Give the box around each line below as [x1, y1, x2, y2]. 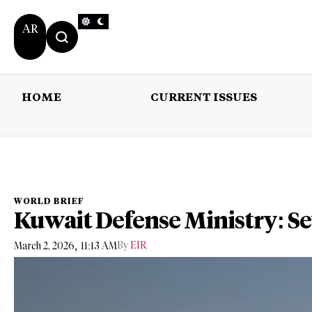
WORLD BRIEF [14, 196, 84, 207]
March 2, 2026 [14, 240, 75, 252]
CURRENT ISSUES [150, 89, 257, 104]
